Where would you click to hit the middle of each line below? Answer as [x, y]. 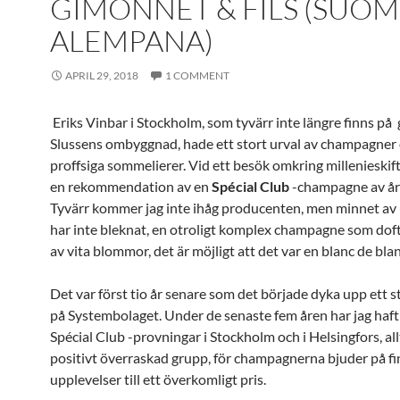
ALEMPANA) [132, 41]
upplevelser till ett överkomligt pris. [158, 379]
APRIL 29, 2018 [102, 75]
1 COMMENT [197, 75]
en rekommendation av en [131, 186]
